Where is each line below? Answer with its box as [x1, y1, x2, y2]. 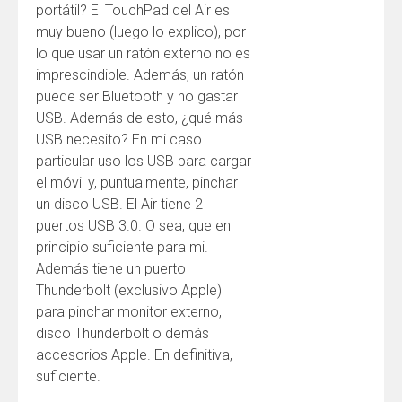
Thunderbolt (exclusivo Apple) [36, 282, 222, 299]
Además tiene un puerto [36, 260, 186, 277]
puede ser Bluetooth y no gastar [36, 88, 238, 105]
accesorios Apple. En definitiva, [36, 346, 232, 363]
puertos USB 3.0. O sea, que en [36, 217, 231, 234]
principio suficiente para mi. [36, 239, 208, 256]
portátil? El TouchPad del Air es [36, 2, 230, 19]
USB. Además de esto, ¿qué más [36, 109, 243, 127]
